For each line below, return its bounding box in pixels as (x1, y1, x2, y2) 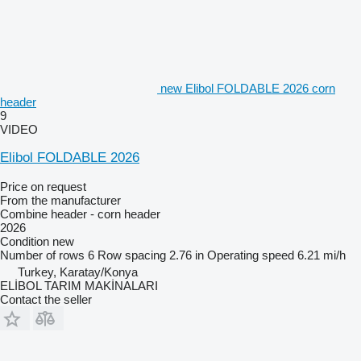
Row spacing (98, 247, 166, 262)
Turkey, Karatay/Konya (18, 264, 138, 279)
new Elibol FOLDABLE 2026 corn (160, 81, 335, 95)
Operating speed (207, 247, 294, 262)
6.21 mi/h (297, 247, 346, 262)
